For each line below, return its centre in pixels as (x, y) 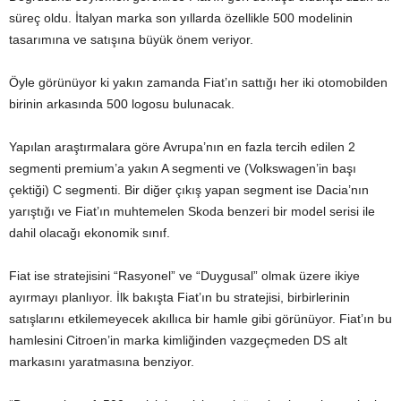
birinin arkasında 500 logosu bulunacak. (122, 103)
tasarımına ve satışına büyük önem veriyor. (131, 39)
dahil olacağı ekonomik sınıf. (90, 232)
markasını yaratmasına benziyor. (102, 361)
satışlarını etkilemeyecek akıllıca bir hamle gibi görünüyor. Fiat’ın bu (200, 318)
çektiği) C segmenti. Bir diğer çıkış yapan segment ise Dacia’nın (189, 189)
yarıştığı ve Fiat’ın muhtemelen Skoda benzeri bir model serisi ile (192, 211)
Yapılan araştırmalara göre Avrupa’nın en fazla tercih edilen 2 (182, 146)
